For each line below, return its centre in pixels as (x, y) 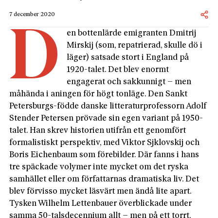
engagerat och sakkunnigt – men (129, 82)
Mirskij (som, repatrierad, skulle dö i (135, 45)
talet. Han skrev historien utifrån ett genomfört (98, 130)
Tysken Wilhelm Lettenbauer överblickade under (101, 203)
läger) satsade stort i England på (128, 57)
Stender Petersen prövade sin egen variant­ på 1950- (106, 118)
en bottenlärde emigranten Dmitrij (132, 33)
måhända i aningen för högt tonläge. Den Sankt (99, 94)
